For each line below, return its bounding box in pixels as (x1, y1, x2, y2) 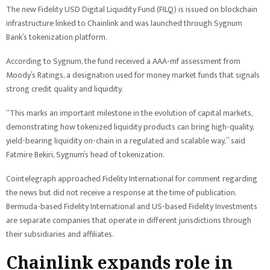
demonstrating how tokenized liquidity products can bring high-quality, (6, 120, 254, 134)
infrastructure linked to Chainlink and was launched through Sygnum (6, 16, 242, 30)
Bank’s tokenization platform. (6, 30, 107, 44)
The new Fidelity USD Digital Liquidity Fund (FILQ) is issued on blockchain (6, 2, 257, 16)
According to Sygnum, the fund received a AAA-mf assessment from (6, 54, 240, 68)
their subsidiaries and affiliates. (6, 227, 114, 241)
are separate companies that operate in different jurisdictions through (6, 213, 251, 227)
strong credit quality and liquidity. (6, 82, 123, 96)
